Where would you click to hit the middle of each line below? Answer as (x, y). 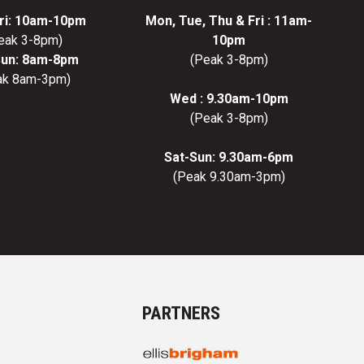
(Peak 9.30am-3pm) (229, 177)
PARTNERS (182, 313)
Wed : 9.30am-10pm (229, 99)
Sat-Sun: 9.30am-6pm (229, 158)
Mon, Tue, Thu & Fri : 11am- (229, 21)
